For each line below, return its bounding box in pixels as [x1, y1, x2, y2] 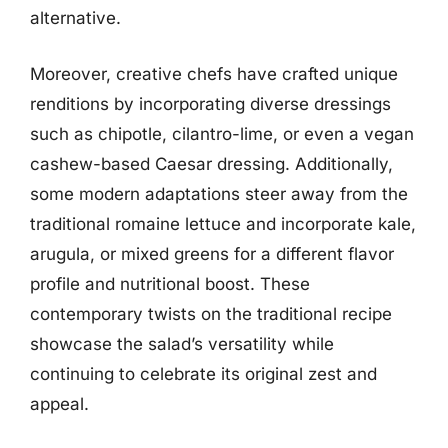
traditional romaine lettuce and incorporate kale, [30, 213, 416, 234]
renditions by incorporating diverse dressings [30, 93, 391, 114]
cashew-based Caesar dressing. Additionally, [30, 153, 393, 174]
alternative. [30, 8, 121, 28]
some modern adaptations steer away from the [30, 183, 408, 204]
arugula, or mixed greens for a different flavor [30, 243, 394, 264]
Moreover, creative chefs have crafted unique [30, 63, 398, 84]
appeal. [30, 393, 89, 414]
